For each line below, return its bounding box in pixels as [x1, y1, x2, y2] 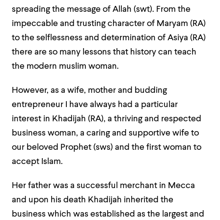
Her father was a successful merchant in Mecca [12, 182, 195, 190]
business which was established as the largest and [12, 210, 204, 219]
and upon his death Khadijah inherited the [12, 196, 173, 204]
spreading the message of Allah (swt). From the [12, 5, 191, 14]
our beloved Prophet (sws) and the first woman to [12, 143, 201, 152]
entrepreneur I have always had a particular [12, 101, 178, 109]
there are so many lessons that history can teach [12, 48, 196, 56]
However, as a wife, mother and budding [12, 86, 167, 95]
